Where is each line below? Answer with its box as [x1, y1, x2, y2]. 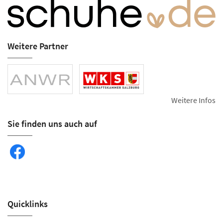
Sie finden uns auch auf [7, 117, 97, 129]
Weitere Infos [171, 95, 216, 105]
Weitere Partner [7, 40, 68, 52]
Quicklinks [7, 198, 48, 210]
